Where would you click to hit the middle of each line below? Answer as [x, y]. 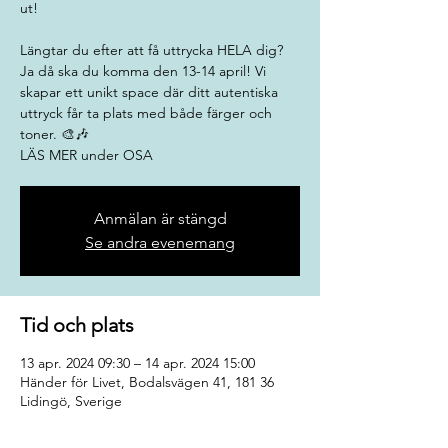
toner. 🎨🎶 [54, 134]
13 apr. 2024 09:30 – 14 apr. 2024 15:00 [137, 363]
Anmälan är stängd [160, 218]
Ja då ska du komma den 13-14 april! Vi [143, 71]
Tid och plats [77, 325]
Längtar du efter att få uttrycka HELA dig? [151, 50]
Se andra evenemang [160, 242]
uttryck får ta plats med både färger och [146, 113]
